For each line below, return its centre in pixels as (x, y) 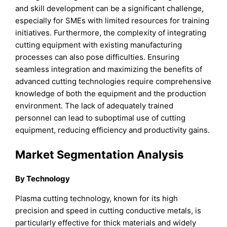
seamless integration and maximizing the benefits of (109, 69)
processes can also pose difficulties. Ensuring (98, 57)
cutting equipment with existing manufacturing (99, 45)
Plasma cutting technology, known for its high (97, 198)
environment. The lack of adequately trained (94, 106)
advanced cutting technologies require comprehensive (113, 82)
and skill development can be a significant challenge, (110, 9)
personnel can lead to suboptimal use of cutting (101, 118)
